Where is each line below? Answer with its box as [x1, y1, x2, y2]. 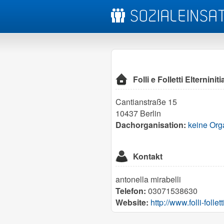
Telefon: [115, 184, 146, 196]
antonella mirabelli [115, 173, 181, 185]
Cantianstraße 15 [115, 96, 177, 108]
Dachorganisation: [115, 119, 186, 131]
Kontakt [133, 150, 163, 162]
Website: [115, 196, 148, 208]
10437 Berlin [115, 107, 161, 119]
